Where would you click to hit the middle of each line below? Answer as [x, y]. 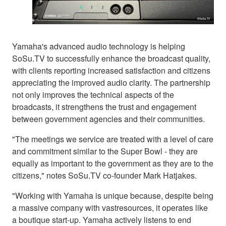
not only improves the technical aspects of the [93, 94]
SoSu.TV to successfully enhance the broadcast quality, [111, 58]
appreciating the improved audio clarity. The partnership [111, 82]
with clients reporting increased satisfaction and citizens [111, 70]
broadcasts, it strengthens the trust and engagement [104, 106]
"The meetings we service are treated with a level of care [113, 139]
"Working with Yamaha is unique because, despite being [113, 195]
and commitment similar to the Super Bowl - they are [105, 151]
